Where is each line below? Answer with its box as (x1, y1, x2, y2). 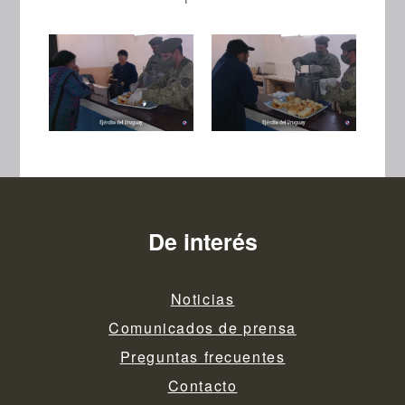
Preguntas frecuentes (119, 346, 286, 368)
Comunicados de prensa (108, 317, 297, 339)
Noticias (170, 288, 235, 310)
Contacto (167, 375, 238, 397)
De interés (147, 225, 258, 259)
